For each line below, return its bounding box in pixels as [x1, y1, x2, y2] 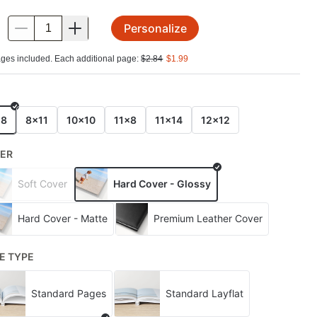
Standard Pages [31, 287, 107, 299]
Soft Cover [18, 178, 68, 190]
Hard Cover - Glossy [113, 178, 212, 190]
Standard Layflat [166, 287, 244, 299]
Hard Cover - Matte [18, 212, 108, 224]
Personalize [123, 21, 187, 36]
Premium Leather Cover [154, 212, 263, 224]
